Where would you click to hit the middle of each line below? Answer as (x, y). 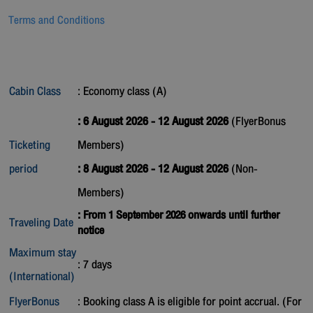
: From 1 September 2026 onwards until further (179, 215)
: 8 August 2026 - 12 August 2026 (154, 168)
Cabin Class (35, 91)
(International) (42, 276)
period (23, 168)
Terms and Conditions (57, 20)
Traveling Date (41, 222)
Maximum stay (43, 252)
